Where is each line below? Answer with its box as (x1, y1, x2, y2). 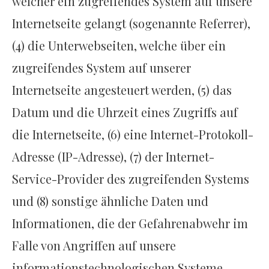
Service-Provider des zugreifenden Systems (12, 170, 249, 187)
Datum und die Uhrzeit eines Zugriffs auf (12, 103, 238, 120)
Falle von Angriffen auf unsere (12, 237, 176, 253)
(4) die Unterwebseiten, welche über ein (12, 37, 226, 53)
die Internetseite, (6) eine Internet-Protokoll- (12, 125, 253, 142)
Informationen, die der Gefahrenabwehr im (12, 214, 248, 231)
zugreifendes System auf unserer (12, 59, 191, 76)
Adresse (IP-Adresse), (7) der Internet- (12, 148, 214, 165)
